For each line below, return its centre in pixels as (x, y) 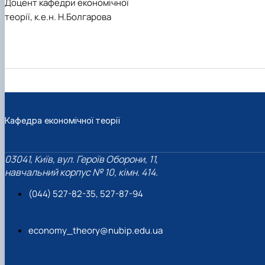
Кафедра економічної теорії (62, 121)
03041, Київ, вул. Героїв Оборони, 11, (81, 159)
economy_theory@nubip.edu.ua (96, 230)
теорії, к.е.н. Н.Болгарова (58, 17)
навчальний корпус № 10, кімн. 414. (81, 172)
